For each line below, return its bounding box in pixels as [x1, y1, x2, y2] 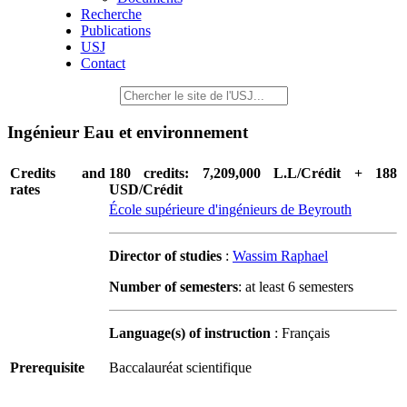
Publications [80, 23, 151, 38]
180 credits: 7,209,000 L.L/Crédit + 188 [109, 165, 397, 182]
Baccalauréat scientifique [109, 360, 252, 376]
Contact [80, 55, 125, 71]
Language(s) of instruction [109, 325, 271, 342]
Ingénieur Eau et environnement [7, 122, 248, 142]
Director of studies [109, 248, 222, 264]
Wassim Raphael [233, 248, 328, 264]
